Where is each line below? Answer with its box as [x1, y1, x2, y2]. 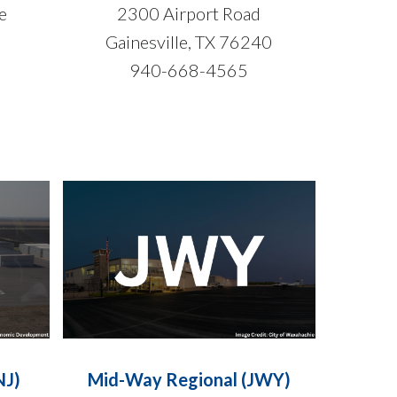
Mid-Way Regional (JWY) [87, 369, 291, 391]
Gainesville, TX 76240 [105, 31, 273, 53]
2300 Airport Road [117, 3, 261, 25]
